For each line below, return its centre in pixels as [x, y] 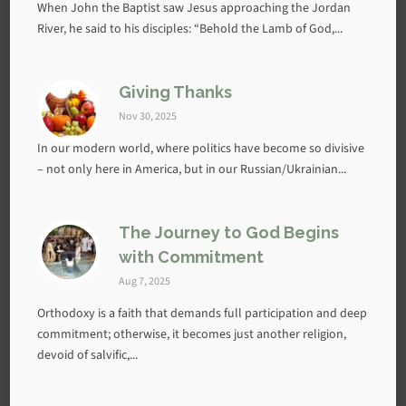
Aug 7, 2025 [145, 281]
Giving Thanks [176, 92]
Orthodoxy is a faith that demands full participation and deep [203, 313]
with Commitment [192, 257]
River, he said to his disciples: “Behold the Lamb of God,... [190, 29]
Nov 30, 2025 [148, 116]
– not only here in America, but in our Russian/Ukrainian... [192, 169]
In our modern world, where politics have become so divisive [201, 148]
